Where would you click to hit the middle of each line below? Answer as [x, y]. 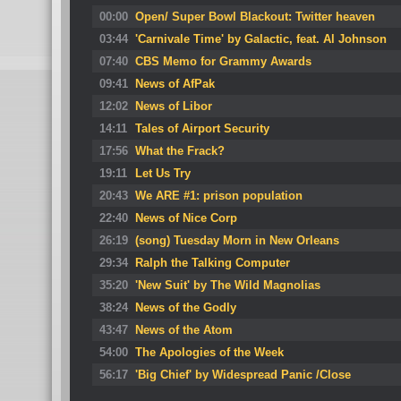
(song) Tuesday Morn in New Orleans [237, 240]
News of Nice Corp [186, 218]
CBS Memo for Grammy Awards [223, 61]
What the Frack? [180, 151]
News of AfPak [175, 84]
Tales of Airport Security [202, 128]
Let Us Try [163, 173]
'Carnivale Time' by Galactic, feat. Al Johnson [261, 39]
